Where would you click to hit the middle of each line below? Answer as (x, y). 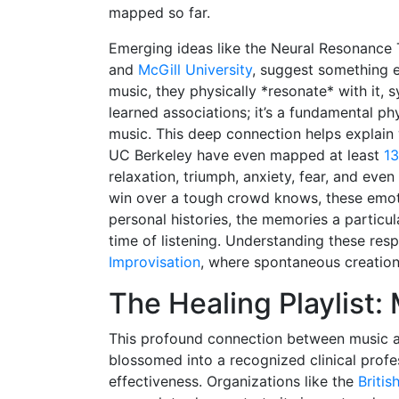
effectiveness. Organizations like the (233, 381)
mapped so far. (159, 12)
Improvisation (155, 261)
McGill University (195, 69)
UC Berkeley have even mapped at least (246, 155)
